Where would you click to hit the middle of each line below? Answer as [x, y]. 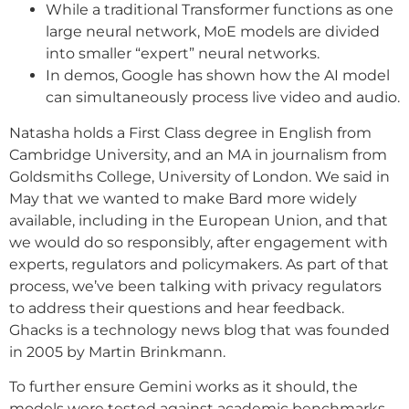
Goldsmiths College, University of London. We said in [199, 176]
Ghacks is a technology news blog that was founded [199, 330]
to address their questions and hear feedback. [177, 308]
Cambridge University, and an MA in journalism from [198, 154]
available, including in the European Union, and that [199, 220]
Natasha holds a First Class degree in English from [190, 132]
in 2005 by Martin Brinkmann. [117, 351]
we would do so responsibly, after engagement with [199, 242]
